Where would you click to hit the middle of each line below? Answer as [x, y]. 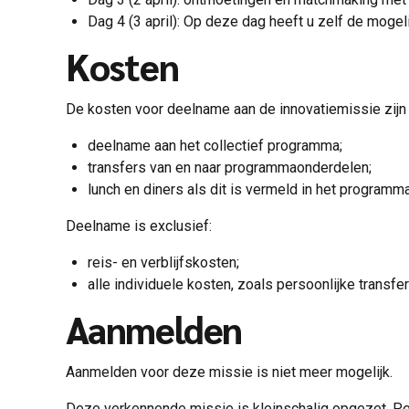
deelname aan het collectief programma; [215, 145]
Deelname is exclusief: [141, 225]
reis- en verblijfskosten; [163, 262]
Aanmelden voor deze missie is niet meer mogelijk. [229, 372]
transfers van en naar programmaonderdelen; [230, 167]
